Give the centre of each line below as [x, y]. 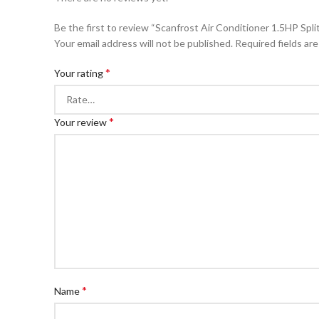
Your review [82, 122]
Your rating [80, 73]
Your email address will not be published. [143, 43]
